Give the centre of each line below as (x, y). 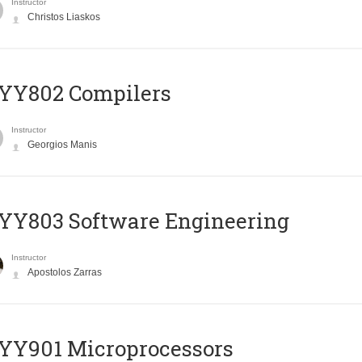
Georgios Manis (62, 145)
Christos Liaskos (63, 17)
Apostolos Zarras (64, 273)
